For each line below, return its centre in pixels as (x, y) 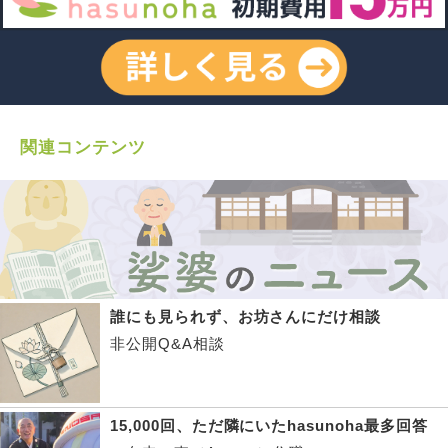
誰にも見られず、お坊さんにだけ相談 (246, 317)
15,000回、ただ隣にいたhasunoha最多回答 (269, 426)
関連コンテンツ (83, 147)
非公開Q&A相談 (167, 344)
